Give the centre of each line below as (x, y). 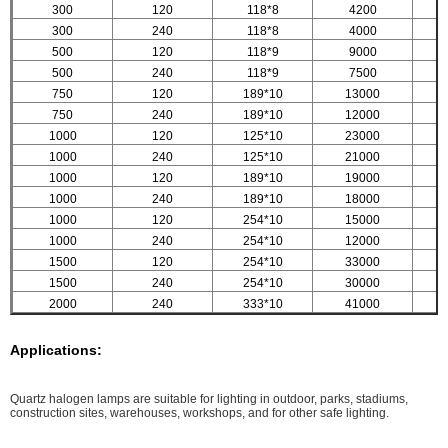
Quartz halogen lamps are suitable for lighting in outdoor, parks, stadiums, (209, 399)
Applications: (56, 350)
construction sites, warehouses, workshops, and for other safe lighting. (199, 413)
